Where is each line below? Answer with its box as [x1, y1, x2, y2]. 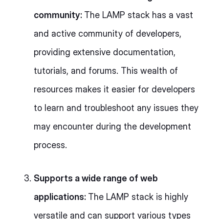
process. [34, 139, 67, 150]
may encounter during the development [34, 121, 191, 131]
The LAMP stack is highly [88, 191, 188, 202]
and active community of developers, [34, 28, 181, 39]
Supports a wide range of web [34, 173, 158, 183]
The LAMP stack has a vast [84, 9, 193, 20]
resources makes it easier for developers [34, 84, 195, 94]
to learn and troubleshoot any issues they [34, 102, 198, 113]
